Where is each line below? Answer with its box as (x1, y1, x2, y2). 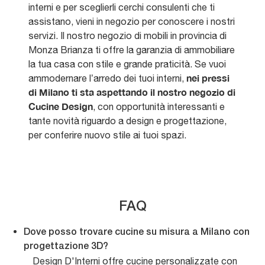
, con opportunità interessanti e (93, 101, 225, 112)
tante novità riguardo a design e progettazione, (28, 115, 227, 127)
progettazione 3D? (24, 243, 108, 251)
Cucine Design (28, 101, 93, 112)
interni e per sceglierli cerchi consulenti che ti (28, 2, 215, 13)
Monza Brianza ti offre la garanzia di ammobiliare (28, 44, 235, 56)
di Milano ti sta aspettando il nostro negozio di (28, 86, 235, 98)
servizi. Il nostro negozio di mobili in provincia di (28, 30, 227, 41)
